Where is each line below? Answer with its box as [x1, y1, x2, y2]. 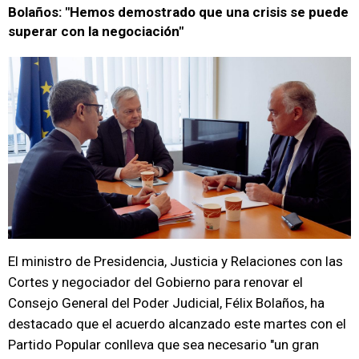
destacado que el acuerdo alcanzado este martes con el [8, 316, 346, 332]
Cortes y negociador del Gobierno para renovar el [8, 274, 303, 290]
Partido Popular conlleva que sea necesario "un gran [8, 337, 319, 353]
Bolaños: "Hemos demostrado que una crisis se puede [8, 4, 349, 20]
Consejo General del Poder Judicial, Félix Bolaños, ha [8, 295, 325, 311]
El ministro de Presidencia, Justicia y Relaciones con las [8, 253, 343, 269]
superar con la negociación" [8, 23, 184, 39]
